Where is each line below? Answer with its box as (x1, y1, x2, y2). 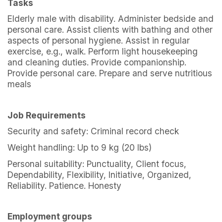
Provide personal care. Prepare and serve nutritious (7, 68, 212, 79)
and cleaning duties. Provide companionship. (7, 57, 186, 68)
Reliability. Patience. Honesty (7, 180, 121, 191)
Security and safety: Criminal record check (7, 126, 179, 137)
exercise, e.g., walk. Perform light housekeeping (7, 46, 198, 57)
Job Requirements (7, 110, 88, 120)
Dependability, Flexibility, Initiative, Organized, (7, 169, 191, 180)
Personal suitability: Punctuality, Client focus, (7, 158, 186, 169)
